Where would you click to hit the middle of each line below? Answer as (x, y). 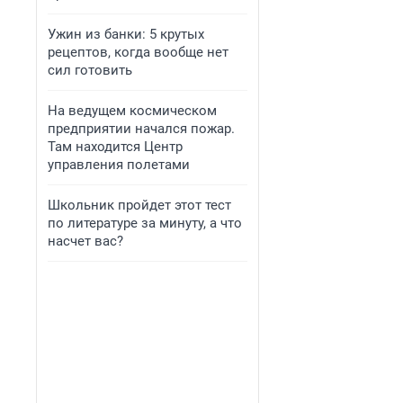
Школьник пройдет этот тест (139, 205)
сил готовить (90, 70)
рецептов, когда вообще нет (138, 52)
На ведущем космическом (132, 111)
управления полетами (119, 165)
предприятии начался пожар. (141, 129)
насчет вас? (85, 241)
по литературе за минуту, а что (145, 223)
